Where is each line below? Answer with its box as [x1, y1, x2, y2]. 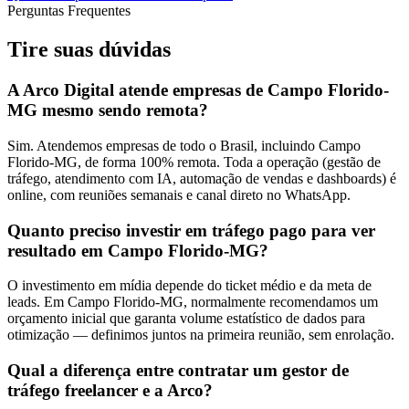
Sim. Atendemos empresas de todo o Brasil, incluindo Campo [7, 137, 361, 153]
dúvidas [99, 37, 171, 62]
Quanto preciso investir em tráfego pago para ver [7, 220, 375, 240]
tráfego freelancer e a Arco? [7, 381, 213, 401]
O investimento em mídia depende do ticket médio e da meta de [7, 278, 372, 294]
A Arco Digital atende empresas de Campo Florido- [7, 80, 389, 100]
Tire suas [7, 37, 99, 62]
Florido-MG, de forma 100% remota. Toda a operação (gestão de [7, 153, 381, 170]
